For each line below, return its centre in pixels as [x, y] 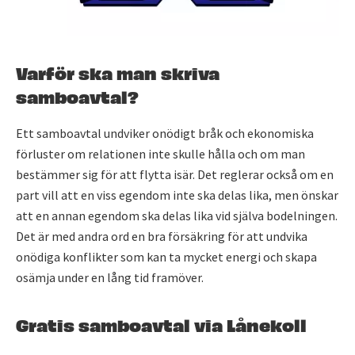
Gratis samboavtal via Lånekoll [161, 324]
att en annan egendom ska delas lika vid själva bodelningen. [177, 216]
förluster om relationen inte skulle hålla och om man [160, 154]
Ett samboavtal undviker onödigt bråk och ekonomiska [165, 134]
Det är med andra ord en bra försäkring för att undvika [162, 237]
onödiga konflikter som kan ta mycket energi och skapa [166, 257]
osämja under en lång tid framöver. [110, 278]
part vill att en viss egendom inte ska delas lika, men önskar [177, 195]
